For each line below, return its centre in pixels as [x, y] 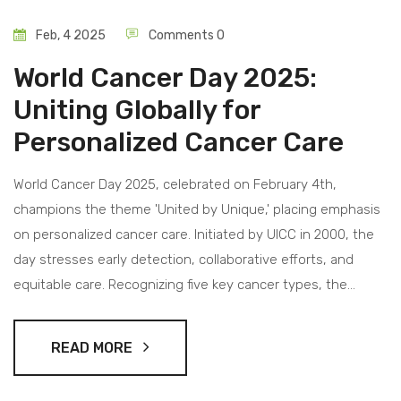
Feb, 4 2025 [69, 36]
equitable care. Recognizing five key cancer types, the [180, 285]
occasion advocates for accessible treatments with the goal [200, 310]
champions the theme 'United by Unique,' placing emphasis [197, 210]
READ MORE [97, 348]
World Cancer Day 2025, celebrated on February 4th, [175, 185]
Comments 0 [185, 36]
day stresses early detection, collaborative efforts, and [183, 260]
